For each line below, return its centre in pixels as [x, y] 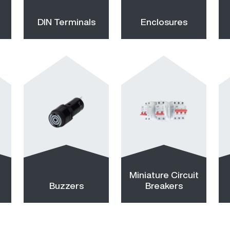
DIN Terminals [66, 22]
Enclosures [164, 22]
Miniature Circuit [164, 175]
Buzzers [66, 186]
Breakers [164, 186]
